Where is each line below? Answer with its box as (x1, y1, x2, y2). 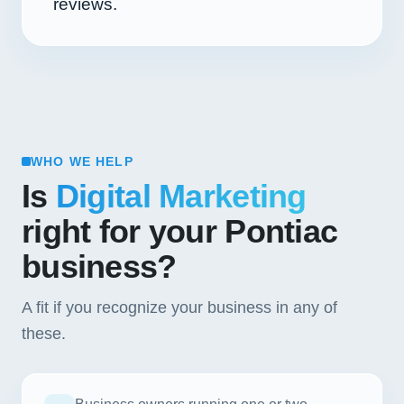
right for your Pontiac (22, 214, 338, 250)
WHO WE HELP (31, 154, 133, 169)
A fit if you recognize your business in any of (22, 298, 337, 317)
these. (22, 324, 66, 343)
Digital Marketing (55, 179, 307, 215)
